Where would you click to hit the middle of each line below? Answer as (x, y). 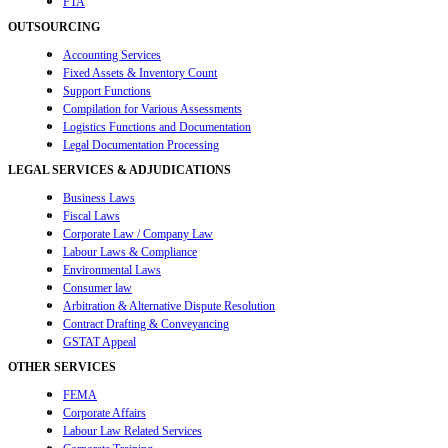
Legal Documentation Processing (141, 145)
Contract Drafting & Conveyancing (146, 324)
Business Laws (99, 198)
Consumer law (97, 288)
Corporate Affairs (104, 413)
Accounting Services (112, 55)
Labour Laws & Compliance (130, 252)
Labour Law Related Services (132, 431)
